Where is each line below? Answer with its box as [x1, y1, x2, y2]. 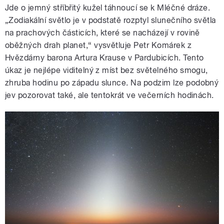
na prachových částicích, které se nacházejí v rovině [5, 28, 200, 38]
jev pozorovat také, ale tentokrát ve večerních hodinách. [5, 90, 214, 100]
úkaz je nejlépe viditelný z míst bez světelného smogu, [5, 65, 208, 75]
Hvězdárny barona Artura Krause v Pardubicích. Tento [5, 53, 204, 63]
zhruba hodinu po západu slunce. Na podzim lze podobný [5, 78, 219, 88]
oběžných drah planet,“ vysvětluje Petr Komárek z [5, 40, 192, 50]
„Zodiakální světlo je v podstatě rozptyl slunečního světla [5, 15, 216, 25]
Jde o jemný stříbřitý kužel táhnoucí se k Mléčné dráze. [5, 3, 210, 13]
